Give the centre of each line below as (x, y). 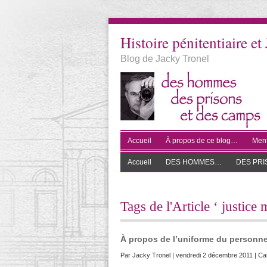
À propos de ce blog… (202, 141)
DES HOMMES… (194, 162)
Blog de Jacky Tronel (165, 59)
